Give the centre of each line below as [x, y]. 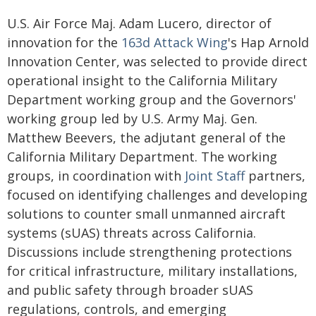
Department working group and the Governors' [152, 99]
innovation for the [64, 42]
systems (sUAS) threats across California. [132, 233]
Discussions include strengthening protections [150, 252]
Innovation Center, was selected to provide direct [157, 61]
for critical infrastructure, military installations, [152, 271]
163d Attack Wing [175, 42]
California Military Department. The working [142, 157]
